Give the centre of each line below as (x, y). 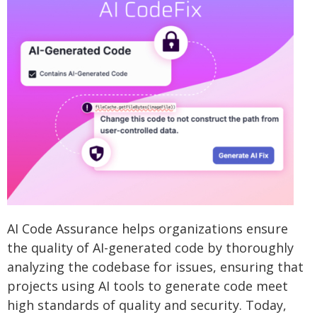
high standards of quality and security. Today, (147, 305)
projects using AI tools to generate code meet (148, 286)
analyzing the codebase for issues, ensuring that (155, 267)
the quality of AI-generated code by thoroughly (150, 248)
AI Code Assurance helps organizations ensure (148, 229)
